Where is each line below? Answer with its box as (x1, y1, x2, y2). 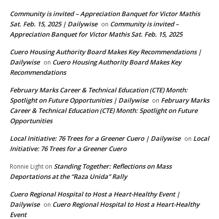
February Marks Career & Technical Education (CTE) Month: (10, 86, 188, 95)
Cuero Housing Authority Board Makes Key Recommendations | (10, 47, 201, 57)
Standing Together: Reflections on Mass (54, 162, 172, 171)
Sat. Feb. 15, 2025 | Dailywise (10, 20, 97, 29)
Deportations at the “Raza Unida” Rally (10, 172, 127, 181)
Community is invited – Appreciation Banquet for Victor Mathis (10, 9, 200, 19)
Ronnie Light (10, 162, 44, 171)
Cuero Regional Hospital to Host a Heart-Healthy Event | (10, 190, 180, 199)
